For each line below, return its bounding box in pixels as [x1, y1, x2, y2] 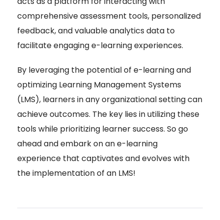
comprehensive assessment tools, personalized [17, 10, 201, 22]
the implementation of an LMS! [17, 167, 136, 179]
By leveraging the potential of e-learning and [17, 64, 191, 76]
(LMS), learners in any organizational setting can [17, 94, 202, 106]
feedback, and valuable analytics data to [17, 25, 175, 37]
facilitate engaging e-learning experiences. [17, 40, 183, 52]
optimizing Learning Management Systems [17, 79, 181, 91]
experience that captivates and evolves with [17, 153, 190, 165]
